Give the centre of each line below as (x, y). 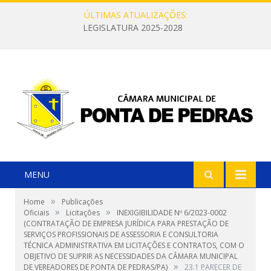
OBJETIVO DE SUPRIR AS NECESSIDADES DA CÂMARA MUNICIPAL (131, 256)
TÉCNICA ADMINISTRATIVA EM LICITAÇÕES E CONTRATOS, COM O (134, 246)
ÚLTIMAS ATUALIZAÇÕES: (135, 15)
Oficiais (36, 213)
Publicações (82, 202)
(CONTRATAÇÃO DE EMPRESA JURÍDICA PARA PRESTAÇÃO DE (126, 224)
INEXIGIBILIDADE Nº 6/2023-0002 (172, 213)
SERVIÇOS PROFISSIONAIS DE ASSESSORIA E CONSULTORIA (121, 235)
